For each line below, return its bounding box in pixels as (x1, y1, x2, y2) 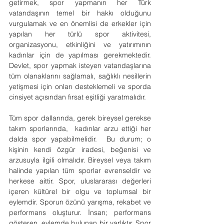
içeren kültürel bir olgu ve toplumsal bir (9, 187, 151, 196)
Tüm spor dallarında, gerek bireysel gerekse (9, 113, 151, 122)
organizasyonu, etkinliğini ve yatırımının (9, 40, 151, 49)
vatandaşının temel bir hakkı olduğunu (9, 8, 151, 17)
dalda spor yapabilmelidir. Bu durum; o (9, 134, 151, 143)
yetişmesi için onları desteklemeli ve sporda (9, 82, 151, 91)
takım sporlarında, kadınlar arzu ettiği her (9, 124, 151, 133)
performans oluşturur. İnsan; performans (9, 208, 151, 217)
